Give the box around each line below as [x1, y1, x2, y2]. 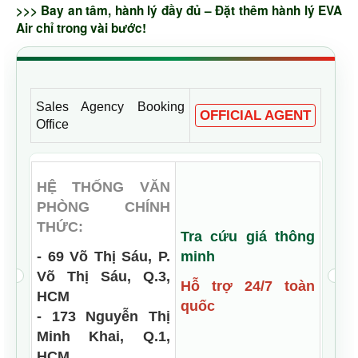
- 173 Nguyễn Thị [36, 308, 170, 324]
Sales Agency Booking [35, 99, 185, 113]
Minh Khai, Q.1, [36, 328, 170, 344]
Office [35, 117, 69, 131]
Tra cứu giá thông [180, 229, 315, 245]
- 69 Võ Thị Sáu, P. [36, 249, 170, 265]
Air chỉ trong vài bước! [16, 19, 146, 37]
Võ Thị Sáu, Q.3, [36, 268, 170, 284]
